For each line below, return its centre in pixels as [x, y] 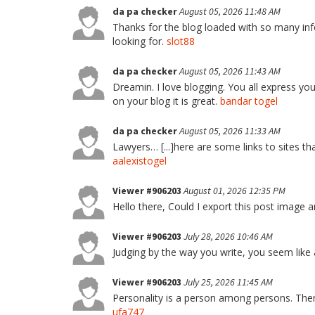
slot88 [181, 41]
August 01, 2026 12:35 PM [234, 191]
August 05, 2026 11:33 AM [230, 131]
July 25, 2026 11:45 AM [228, 282]
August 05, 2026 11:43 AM [230, 71]
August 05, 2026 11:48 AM [230, 11]
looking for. [140, 41]
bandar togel [249, 101]
